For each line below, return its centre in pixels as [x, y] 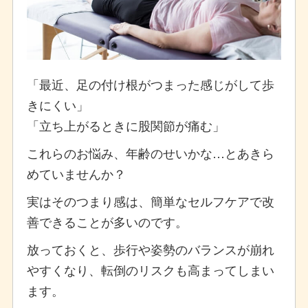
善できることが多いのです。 [107, 221]
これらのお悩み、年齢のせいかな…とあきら [150, 152]
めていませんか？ [76, 173]
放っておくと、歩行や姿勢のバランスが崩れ [150, 249]
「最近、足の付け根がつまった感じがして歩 [150, 84]
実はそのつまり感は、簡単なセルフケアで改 [150, 200]
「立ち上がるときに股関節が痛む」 [125, 125]
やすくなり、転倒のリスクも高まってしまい [150, 269]
